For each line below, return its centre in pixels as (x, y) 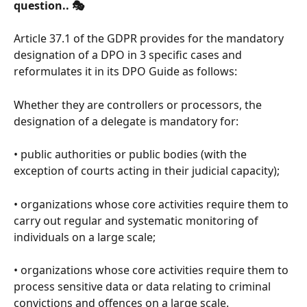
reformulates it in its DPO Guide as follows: (125, 72)
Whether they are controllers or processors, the (139, 105)
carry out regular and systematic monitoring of (137, 220)
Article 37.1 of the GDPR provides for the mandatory (150, 39)
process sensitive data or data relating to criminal (144, 286)
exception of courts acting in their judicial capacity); (147, 171)
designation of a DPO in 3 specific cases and (129, 55)
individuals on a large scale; (85, 237)
